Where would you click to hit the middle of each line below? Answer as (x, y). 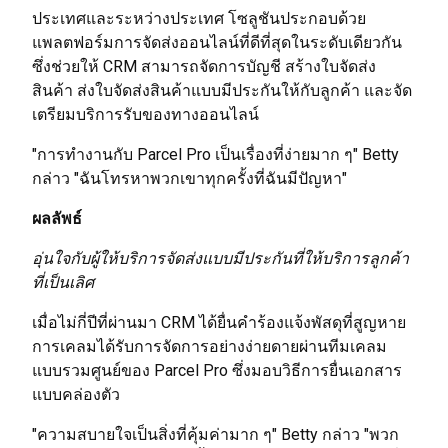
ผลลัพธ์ (57, 218)
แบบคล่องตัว (76, 394)
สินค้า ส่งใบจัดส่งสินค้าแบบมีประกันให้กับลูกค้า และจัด (222, 90)
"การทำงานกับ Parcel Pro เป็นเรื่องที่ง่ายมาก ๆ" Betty (215, 154)
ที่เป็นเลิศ (63, 282)
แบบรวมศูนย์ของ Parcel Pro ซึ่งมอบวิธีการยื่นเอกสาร (217, 370)
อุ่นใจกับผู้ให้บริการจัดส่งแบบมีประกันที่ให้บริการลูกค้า (220, 258)
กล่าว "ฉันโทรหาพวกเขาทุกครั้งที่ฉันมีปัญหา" (189, 178)
